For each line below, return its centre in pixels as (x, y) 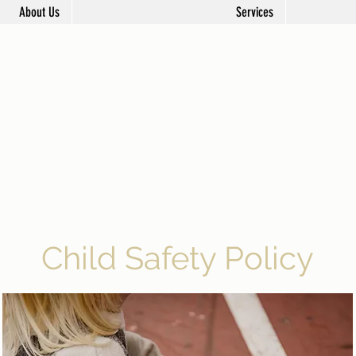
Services (255, 12)
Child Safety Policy (177, 258)
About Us (39, 12)
